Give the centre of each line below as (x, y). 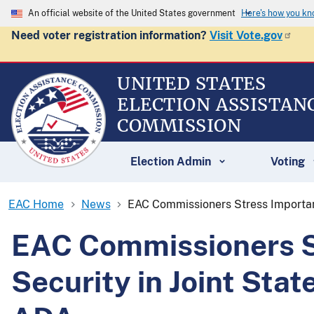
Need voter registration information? (110, 35)
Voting (287, 162)
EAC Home (36, 204)
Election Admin (171, 162)
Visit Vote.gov (246, 35)
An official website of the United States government (132, 13)
